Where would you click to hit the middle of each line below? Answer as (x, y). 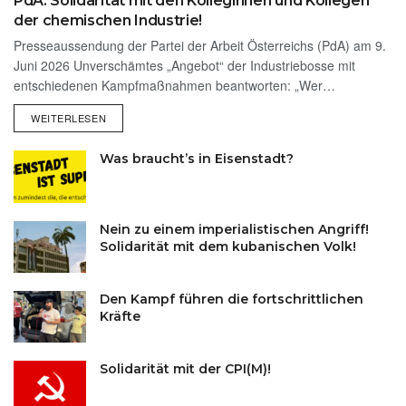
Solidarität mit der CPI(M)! (185, 369)
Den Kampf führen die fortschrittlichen (232, 299)
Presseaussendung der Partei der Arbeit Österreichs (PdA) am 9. (200, 46)
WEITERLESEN (69, 118)
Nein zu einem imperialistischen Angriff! (234, 229)
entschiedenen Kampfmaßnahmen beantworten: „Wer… (174, 86)
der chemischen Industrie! (108, 21)
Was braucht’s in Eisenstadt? (197, 159)
